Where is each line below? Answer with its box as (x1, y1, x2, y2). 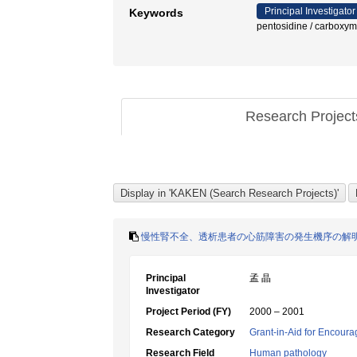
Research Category (146, 327, 235, 338)
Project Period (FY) (146, 306, 231, 317)
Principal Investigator (265, 6, 355, 17)
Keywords (129, 6, 183, 19)
